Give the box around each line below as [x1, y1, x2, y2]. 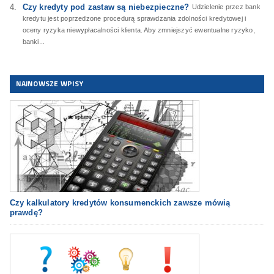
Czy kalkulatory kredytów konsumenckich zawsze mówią [9, 198, 231, 207]
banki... [22, 38, 45, 45]
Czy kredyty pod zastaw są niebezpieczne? [22, 2, 190, 12]
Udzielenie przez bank [191, 3, 261, 10]
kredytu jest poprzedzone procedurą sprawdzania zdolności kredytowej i [22, 15, 246, 22]
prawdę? [9, 208, 43, 217]
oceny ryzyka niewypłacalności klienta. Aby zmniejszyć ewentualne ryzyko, [22, 26, 255, 34]
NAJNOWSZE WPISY [15, 78, 84, 89]
